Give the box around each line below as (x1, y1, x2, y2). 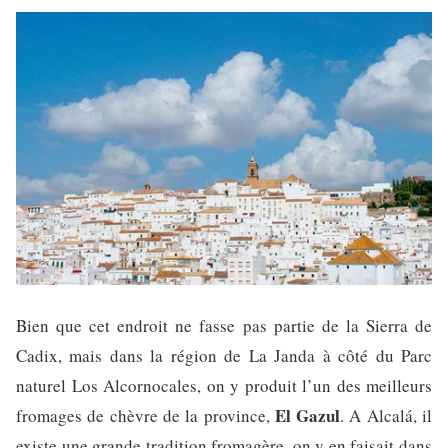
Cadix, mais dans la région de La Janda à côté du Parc (16, 344, 432, 368)
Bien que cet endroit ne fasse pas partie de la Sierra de (16, 314, 432, 338)
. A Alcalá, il (340, 404, 433, 428)
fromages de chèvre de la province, (16, 404, 275, 428)
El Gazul (274, 403, 341, 429)
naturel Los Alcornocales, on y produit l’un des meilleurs (16, 374, 432, 398)
